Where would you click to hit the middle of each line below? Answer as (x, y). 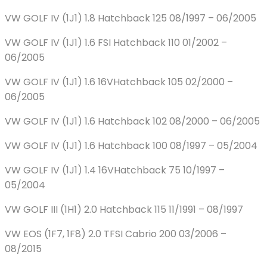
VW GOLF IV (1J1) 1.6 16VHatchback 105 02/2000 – (119, 82)
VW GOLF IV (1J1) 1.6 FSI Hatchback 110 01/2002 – (116, 43)
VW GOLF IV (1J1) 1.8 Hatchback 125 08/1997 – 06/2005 (131, 18)
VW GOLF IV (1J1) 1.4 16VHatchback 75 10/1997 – (115, 170)
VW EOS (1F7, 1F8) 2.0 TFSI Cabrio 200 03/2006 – (116, 234)
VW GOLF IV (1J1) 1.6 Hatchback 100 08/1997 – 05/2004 (131, 146)
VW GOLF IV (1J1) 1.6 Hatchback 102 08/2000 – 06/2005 (132, 122)
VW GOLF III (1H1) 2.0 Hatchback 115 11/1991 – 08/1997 (124, 210)
